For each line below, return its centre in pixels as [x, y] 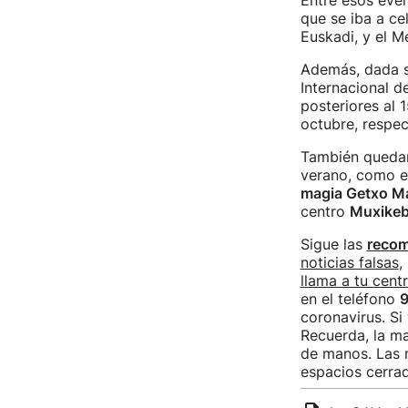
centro [325, 211]
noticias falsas [349, 262]
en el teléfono [350, 299]
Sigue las [333, 244]
